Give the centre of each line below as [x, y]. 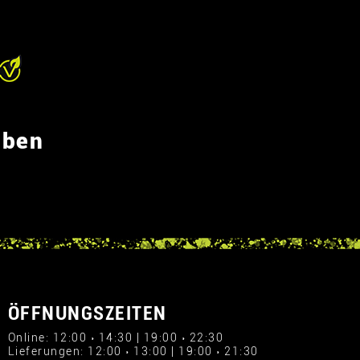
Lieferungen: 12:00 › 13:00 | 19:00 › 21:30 [133, 351]
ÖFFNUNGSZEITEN [87, 313]
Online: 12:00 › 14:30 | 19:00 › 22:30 [115, 337]
